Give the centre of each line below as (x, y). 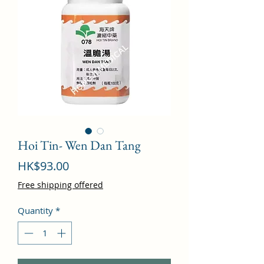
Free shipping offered (60, 185)
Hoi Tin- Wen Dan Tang (79, 146)
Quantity (35, 211)
